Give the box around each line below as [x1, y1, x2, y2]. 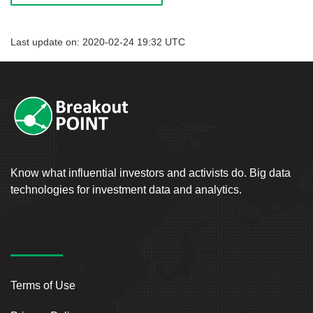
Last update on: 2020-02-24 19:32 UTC [10, 36, 185, 48]
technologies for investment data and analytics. [10, 183, 242, 196]
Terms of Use [10, 279, 75, 291]
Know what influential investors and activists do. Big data [10, 166, 291, 179]
